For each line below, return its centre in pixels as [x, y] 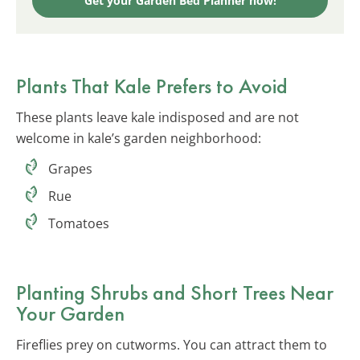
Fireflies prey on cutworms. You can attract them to [172, 344]
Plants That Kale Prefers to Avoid [152, 86]
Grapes [70, 168]
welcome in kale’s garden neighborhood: [139, 138]
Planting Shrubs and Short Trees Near [175, 292]
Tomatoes [79, 223]
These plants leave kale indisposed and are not [157, 117]
